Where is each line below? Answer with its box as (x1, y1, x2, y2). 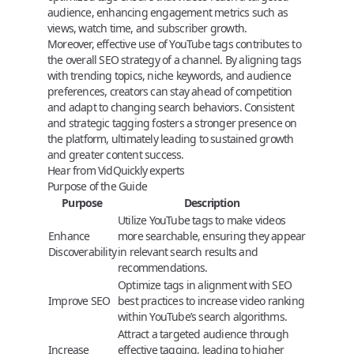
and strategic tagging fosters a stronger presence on (47, 115, 297, 130)
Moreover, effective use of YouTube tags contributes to (47, 36, 301, 51)
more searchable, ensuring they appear (118, 228, 306, 243)
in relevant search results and (118, 243, 258, 259)
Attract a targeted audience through (118, 326, 288, 341)
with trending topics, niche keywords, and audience (47, 67, 291, 83)
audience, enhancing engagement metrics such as (47, 4, 288, 20)
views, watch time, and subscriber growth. (47, 20, 247, 36)
